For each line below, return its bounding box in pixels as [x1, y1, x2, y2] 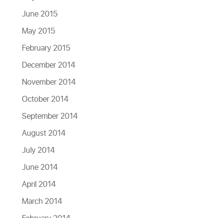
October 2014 [21, 93, 69, 105]
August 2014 [21, 127, 66, 139]
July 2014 [21, 145, 55, 156]
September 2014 [21, 110, 78, 122]
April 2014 [21, 179, 56, 190]
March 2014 [21, 196, 62, 207]
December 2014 [21, 59, 75, 71]
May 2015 [21, 25, 55, 37]
